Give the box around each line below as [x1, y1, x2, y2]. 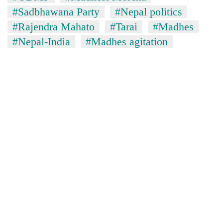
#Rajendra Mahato [12, 20, 95, 33]
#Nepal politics [115, 5, 182, 18]
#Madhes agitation [86, 35, 168, 48]
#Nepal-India [12, 35, 70, 48]
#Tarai [110, 20, 137, 33]
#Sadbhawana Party [12, 5, 100, 18]
